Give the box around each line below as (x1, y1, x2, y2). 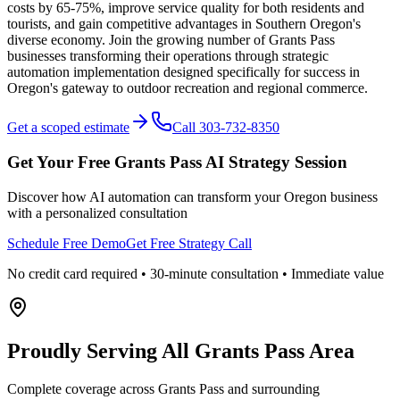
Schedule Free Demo (7, 235, 126, 251)
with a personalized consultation (7, 204, 187, 221)
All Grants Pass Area (162, 338, 354, 362)
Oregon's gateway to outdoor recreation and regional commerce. (7, 80, 368, 96)
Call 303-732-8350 (172, 120, 279, 136)
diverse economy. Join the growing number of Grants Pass (7, 32, 335, 48)
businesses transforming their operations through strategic (7, 48, 329, 64)
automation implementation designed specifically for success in (7, 64, 360, 80)
